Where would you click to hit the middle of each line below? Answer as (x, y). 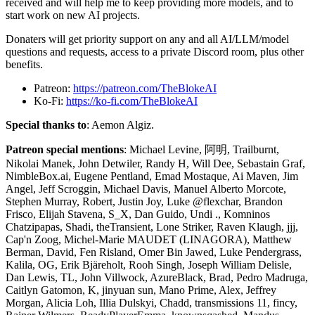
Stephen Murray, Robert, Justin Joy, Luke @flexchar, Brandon (144, 201)
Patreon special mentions (65, 149)
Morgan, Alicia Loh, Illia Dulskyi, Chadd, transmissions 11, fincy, (152, 302)
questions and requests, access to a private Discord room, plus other (155, 51)
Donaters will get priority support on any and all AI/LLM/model (147, 39)
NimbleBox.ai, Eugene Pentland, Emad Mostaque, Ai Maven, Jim (152, 176)
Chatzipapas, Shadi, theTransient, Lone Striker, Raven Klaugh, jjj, (152, 226)
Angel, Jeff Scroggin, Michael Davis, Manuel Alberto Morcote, (146, 188)
